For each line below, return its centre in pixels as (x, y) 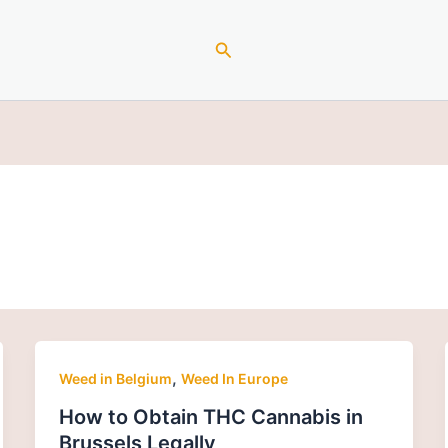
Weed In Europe (234, 378)
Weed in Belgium (115, 378)
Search (243, 47)
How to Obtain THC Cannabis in (210, 416)
